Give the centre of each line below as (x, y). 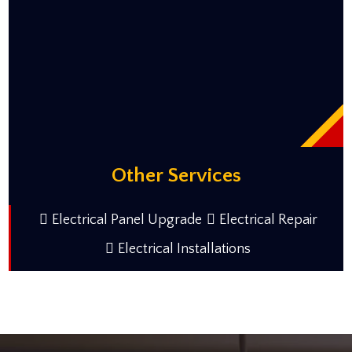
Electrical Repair (268, 220)
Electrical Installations (184, 249)
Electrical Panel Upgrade (126, 220)
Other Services (176, 175)
